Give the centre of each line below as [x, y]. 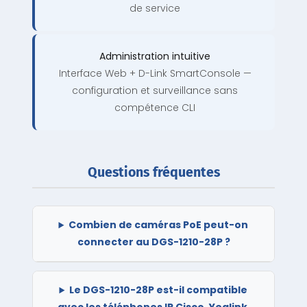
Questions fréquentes [153, 173]
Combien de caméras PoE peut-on [159, 225]
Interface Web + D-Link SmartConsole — [155, 74]
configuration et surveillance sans [155, 91]
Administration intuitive [155, 57]
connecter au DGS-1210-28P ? [153, 242]
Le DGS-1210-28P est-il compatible [159, 290]
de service [155, 9]
